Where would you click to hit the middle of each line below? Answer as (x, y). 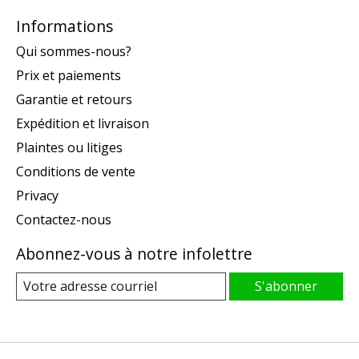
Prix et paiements (69, 76)
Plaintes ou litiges (69, 148)
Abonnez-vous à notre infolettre (134, 254)
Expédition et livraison (83, 124)
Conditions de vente (76, 172)
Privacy (37, 196)
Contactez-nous (64, 220)
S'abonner (286, 286)
